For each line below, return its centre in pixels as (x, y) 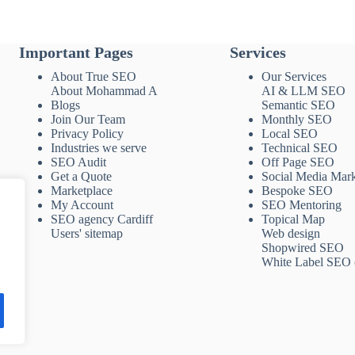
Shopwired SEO (302, 248)
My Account (82, 205)
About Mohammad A (104, 91)
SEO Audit (78, 162)
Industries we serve (98, 148)
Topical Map (293, 219)
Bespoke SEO (297, 191)
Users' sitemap (86, 234)
